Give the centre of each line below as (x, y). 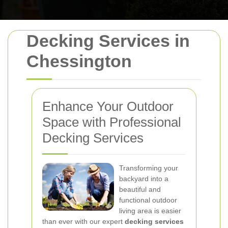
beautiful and (140, 189)
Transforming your (149, 168)
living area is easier (150, 211)
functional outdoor (148, 200)
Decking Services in (108, 41)
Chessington (79, 61)
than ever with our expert (83, 221)
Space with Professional (112, 122)
